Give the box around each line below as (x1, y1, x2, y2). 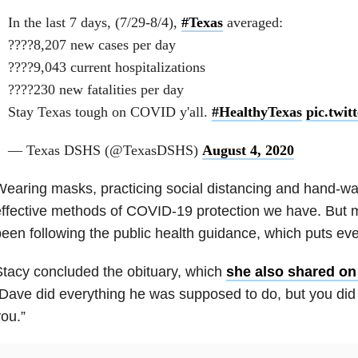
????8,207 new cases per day (7, 36, 176, 53)
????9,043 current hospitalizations (7, 58, 205, 75)
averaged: (222, 14, 283, 30)
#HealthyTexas (211, 103, 302, 120)
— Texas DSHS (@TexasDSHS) (7, 141, 202, 158)
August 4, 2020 (201, 141, 294, 158)
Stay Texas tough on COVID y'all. (7, 103, 212, 120)
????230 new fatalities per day (7, 81, 184, 97)
